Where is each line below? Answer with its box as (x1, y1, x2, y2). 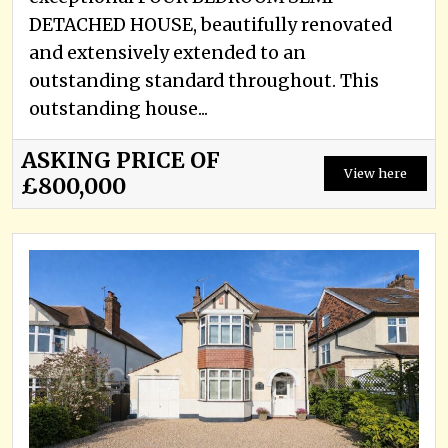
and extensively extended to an (29, 41, 306, 64)
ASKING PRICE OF (21, 146, 220, 174)
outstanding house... (29, 97, 208, 120)
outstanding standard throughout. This (29, 69, 379, 92)
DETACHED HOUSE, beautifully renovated (29, 13, 392, 36)
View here (344, 165, 407, 182)
